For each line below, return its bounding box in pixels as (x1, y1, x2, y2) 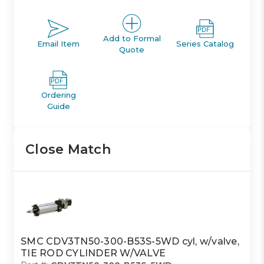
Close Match (25, 141, 111, 157)
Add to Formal (103, 33, 161, 43)
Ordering (41, 90, 76, 100)
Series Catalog (176, 39, 235, 49)
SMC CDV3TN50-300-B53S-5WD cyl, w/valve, (21, 235, 239, 247)
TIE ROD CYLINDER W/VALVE (21, 247, 166, 259)
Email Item (37, 39, 80, 49)
